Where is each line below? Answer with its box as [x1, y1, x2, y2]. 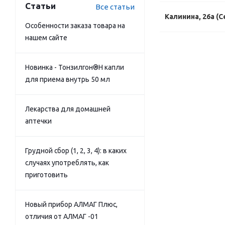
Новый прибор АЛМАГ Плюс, [25, 200, 118, 208]
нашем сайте [25, 34, 67, 42]
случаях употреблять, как [25, 159, 109, 167]
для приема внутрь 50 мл [25, 75, 110, 83]
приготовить [25, 171, 68, 179]
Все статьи [95, 3, 135, 11]
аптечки [25, 117, 52, 125]
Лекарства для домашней [25, 105, 110, 113]
